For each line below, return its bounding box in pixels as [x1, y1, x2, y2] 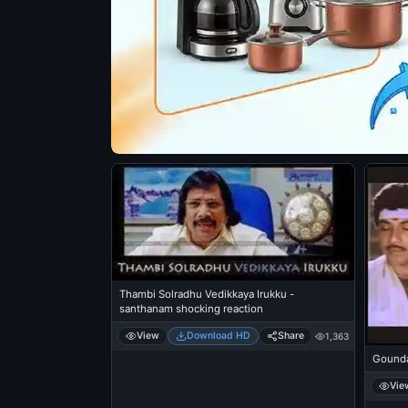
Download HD [187, 330, 250, 342]
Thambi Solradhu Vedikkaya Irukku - [119, 288, 294, 301]
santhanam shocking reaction [119, 302, 263, 316]
